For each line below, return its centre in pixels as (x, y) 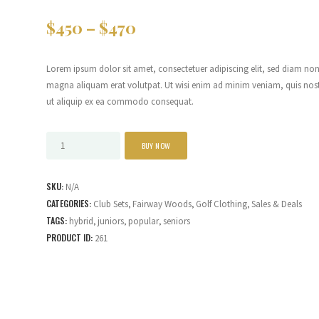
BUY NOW (156, 146)
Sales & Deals (276, 204)
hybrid (81, 221)
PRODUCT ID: (70, 237)
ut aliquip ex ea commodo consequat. (120, 101)
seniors (176, 221)
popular (143, 221)
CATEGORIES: (69, 203)
